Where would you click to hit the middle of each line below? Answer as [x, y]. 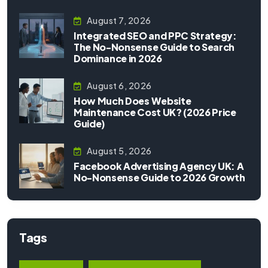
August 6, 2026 [119, 85]
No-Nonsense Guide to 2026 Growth [159, 177]
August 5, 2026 [119, 150]
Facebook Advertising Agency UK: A [159, 166]
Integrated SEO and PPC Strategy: [155, 35]
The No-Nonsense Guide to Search [154, 47]
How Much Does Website [133, 100]
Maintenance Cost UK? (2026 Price [155, 112]
